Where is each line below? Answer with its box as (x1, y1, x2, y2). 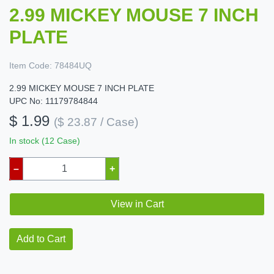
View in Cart (110, 199, 164, 210)
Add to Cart (17, 234, 65, 245)
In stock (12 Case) (9, 136, 80, 146)
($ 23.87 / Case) (54, 116, 138, 129)
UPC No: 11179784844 (9, 96, 98, 106)
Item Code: (9, 61, 52, 71)
